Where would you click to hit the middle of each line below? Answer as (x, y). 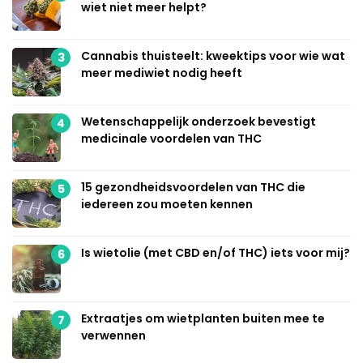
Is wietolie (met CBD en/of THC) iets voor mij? (216, 253)
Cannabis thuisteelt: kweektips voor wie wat (213, 56)
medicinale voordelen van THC (171, 139)
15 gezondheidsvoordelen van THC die (193, 188)
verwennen (113, 336)
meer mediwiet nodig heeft (162, 73)
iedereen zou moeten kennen (167, 205)
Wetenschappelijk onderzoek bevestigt (199, 122)
